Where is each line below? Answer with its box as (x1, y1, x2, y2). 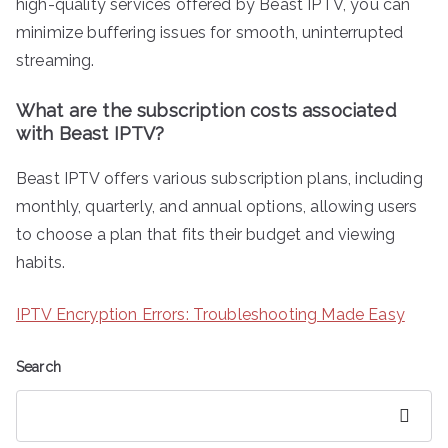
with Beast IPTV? (16, 122, 165, 144)
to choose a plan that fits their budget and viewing (16, 224, 396, 244)
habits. (16, 252, 66, 272)
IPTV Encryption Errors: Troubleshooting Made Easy (16, 304, 405, 324)
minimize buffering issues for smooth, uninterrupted (16, 22, 404, 42)
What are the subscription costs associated (16, 99, 396, 121)
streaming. (16, 50, 95, 70)
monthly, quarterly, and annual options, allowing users (16, 196, 418, 216)
